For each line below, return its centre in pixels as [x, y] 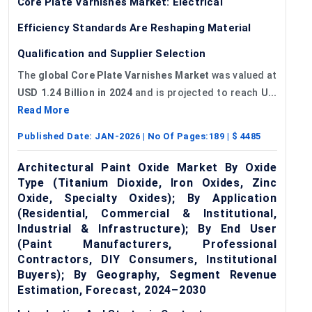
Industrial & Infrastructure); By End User [147, 228]
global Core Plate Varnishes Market [124, 75]
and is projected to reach [196, 92]
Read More [43, 110]
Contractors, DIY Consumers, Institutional [147, 259]
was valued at [243, 75]
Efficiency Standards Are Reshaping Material [134, 28]
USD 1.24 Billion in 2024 [75, 92]
